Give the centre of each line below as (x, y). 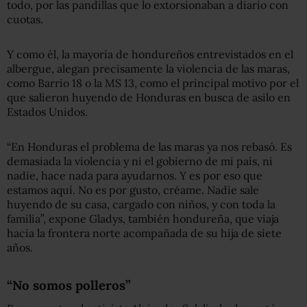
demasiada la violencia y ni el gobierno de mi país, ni (140, 161)
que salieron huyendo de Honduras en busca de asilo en (149, 97)
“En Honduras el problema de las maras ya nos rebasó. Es (149, 146)
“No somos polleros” (69, 285)
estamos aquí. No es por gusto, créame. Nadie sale (133, 189)
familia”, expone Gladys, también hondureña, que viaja (143, 218)
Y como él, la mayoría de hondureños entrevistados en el (150, 54)
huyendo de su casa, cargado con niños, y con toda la (141, 204)
